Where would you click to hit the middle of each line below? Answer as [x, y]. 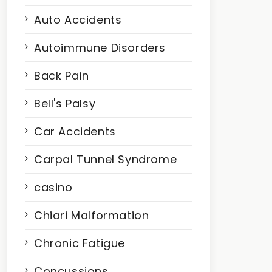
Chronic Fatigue [80, 243]
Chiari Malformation [92, 215]
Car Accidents [75, 131]
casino [53, 187]
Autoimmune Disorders [100, 48]
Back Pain [62, 76]
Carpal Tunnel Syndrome [106, 159]
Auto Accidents [78, 20]
